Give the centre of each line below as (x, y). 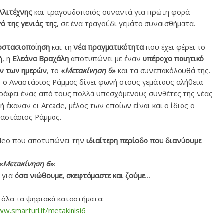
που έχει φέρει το (174, 47)
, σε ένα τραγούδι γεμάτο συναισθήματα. (127, 23)
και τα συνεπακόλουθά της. (163, 70)
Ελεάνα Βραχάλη (39, 58)
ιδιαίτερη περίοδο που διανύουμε (144, 140)
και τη (61, 47)
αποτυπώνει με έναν (104, 58)
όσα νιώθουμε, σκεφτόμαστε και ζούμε (80, 175)
